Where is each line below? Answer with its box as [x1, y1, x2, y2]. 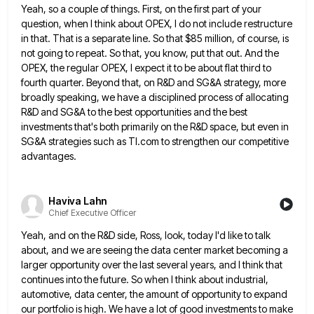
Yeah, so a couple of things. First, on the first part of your [21, 3, 261, 15]
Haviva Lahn [48, 195, 107, 207]
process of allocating [198, 91, 289, 104]
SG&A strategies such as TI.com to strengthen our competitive [21, 135, 289, 148]
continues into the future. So [21, 273, 142, 285]
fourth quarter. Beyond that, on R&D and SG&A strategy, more [21, 76, 286, 89]
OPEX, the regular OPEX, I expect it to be [21, 62, 196, 74]
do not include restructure [179, 18, 292, 30]
